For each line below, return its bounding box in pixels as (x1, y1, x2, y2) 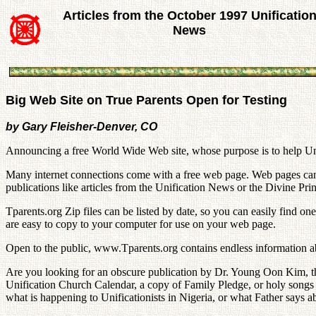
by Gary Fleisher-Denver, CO (6, 121, 157, 133)
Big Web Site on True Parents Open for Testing (6, 93, 287, 107)
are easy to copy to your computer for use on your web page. (6, 218, 276, 230)
